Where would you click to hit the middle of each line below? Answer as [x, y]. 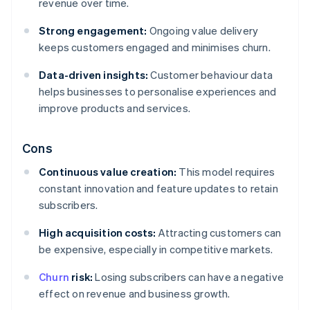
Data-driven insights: [94, 75]
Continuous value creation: [108, 172]
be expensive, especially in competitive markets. [156, 249]
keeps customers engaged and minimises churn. [155, 47]
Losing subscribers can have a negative [189, 277]
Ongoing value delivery [203, 31]
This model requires [226, 172]
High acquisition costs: [98, 233]
